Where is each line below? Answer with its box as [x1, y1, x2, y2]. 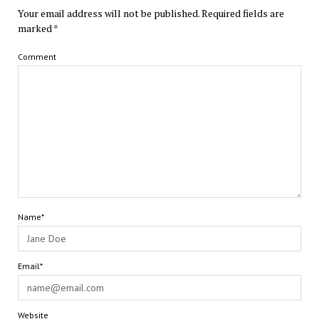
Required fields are [201, 6, 284, 20]
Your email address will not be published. [17, 6, 199, 20]
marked [17, 21, 53, 35]
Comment [17, 51, 56, 62]
